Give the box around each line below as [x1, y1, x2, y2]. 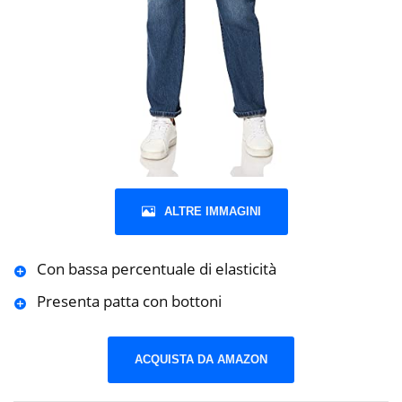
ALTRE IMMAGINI [163, 205, 261, 219]
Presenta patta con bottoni [36, 291, 222, 312]
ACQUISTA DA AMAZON [135, 352, 267, 366]
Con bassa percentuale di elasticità [36, 258, 276, 280]
